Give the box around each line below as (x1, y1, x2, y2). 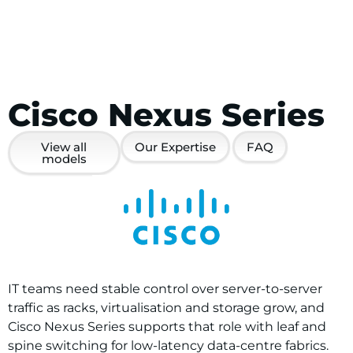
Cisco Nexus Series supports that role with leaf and (8, 319, 326, 334)
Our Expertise (134, 139, 216, 154)
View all (41, 139, 87, 154)
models (41, 151, 87, 166)
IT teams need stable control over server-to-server (8, 281, 322, 296)
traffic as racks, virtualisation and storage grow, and (8, 300, 325, 315)
